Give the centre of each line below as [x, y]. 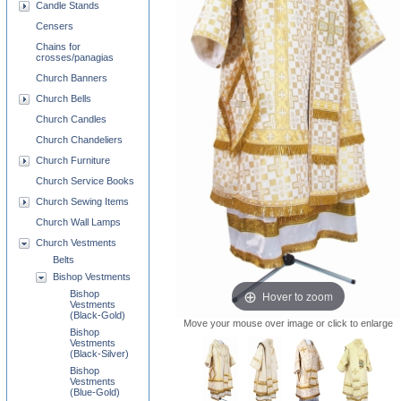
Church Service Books [85, 181]
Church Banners [72, 78]
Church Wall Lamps [78, 222]
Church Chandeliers [79, 140]
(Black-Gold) [98, 315]
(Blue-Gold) [95, 392]
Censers [55, 26]
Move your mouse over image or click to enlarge [288, 324]
